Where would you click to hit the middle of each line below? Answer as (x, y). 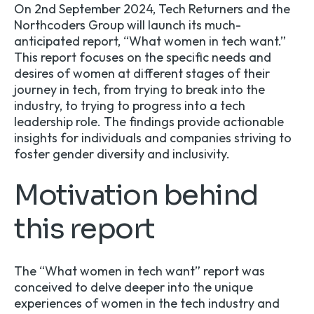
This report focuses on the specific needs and (143, 57)
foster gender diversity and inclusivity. (122, 154)
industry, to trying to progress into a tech (130, 106)
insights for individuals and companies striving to (153, 138)
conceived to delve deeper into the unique (134, 287)
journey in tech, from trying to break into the (139, 90)
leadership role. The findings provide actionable (149, 122)
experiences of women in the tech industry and (147, 303)
